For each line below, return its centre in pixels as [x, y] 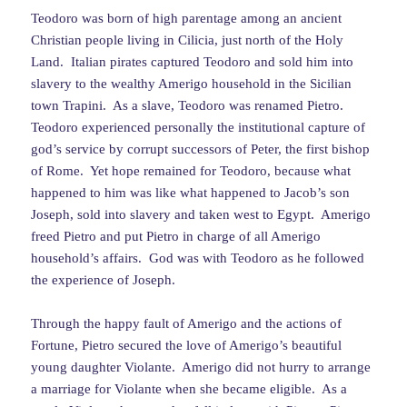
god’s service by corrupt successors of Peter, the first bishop [201, 149]
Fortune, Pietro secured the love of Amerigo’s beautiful [187, 346]
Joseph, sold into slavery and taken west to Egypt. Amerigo [201, 215]
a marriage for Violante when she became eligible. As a [189, 389]
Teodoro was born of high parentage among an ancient [187, 19]
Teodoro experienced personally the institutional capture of [199, 128]
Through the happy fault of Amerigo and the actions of [187, 324]
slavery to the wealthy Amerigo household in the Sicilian [192, 84]
